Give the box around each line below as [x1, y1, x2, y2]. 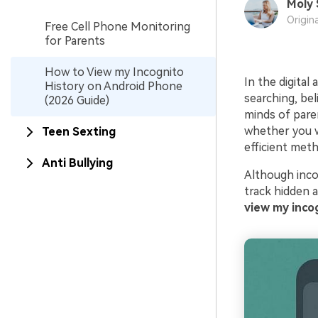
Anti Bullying [42, 156, 113, 170]
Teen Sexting [42, 125, 116, 138]
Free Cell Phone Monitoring [45, 20, 190, 33]
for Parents [45, 34, 105, 48]
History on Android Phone [45, 79, 182, 93]
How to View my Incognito [45, 65, 184, 79]
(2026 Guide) [45, 94, 109, 107]
